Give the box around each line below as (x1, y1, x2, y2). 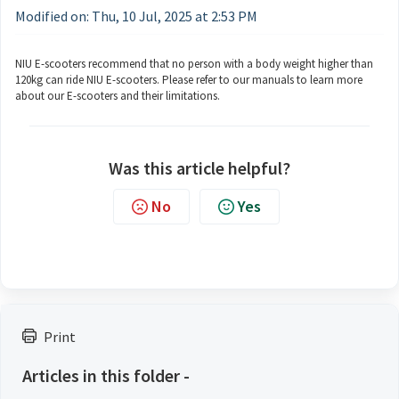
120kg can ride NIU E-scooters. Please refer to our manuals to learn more (15, 72, 362, 87)
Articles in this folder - (22, 364, 190, 387)
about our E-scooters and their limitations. (15, 88, 220, 103)
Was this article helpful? (109, 157, 290, 179)
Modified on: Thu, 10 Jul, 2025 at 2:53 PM (15, 7, 257, 25)
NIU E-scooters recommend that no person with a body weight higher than (15, 56, 373, 71)
